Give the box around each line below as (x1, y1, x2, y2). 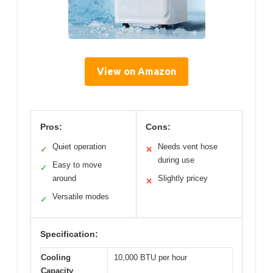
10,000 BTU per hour (114, 253, 187, 263)
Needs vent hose (158, 142, 218, 152)
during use (158, 155, 194, 165)
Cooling (41, 253, 71, 263)
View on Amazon (97, 66, 176, 77)
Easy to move (52, 160, 102, 170)
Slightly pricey (158, 174, 208, 183)
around (52, 174, 76, 183)
